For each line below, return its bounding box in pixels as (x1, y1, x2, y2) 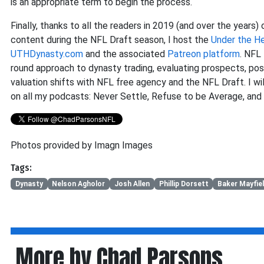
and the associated (83, 48, 167, 60)
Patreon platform (167, 48, 240, 60)
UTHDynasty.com (11, 48, 83, 60)
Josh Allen (114, 180, 150, 189)
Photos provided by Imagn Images (11, 140, 153, 151)
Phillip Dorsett (159, 180, 209, 189)
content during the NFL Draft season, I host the (11, 34, 211, 45)
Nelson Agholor (52, 180, 105, 189)
